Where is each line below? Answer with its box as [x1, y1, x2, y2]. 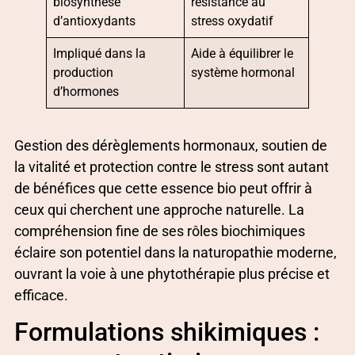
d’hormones [53, 83, 120, 99]
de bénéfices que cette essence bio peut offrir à [14, 179, 312, 197]
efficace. [14, 286, 68, 303]
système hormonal [191, 64, 296, 80]
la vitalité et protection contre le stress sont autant [14, 158, 329, 175]
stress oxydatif [191, 13, 274, 29]
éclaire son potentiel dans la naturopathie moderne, [14, 243, 337, 261]
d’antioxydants [53, 13, 136, 29]
